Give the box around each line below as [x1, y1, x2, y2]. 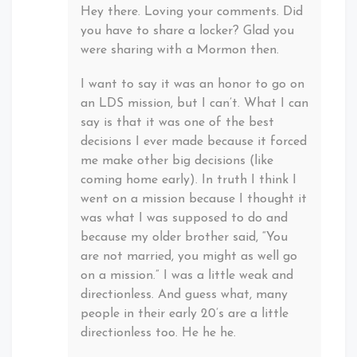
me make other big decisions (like [80, 154, 273, 167]
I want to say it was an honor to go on [80, 77, 304, 91]
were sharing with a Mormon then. [80, 43, 279, 57]
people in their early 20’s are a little [80, 307, 288, 320]
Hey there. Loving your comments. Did [80, 5, 303, 18]
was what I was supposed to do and [80, 211, 288, 225]
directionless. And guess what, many [80, 288, 288, 301]
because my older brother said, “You [80, 230, 288, 244]
